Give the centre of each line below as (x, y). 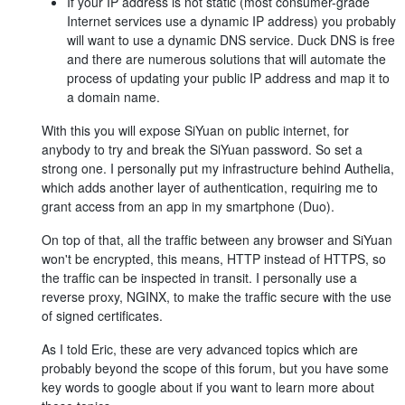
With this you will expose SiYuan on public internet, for (195, 130)
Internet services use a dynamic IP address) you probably (231, 20)
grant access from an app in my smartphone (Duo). (188, 206)
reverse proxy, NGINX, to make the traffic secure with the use (217, 296)
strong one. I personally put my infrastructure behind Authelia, (218, 168)
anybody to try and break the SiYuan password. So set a (202, 149)
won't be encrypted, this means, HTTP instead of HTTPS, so (214, 258)
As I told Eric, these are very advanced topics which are (200, 348)
